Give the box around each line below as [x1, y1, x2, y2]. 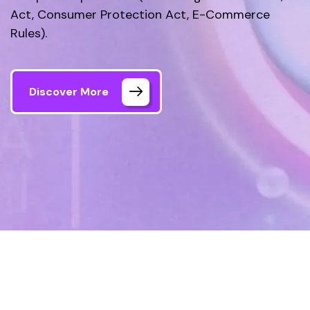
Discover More [29, 84, 109, 99]
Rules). [10, 25, 47, 42]
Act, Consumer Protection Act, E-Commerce [10, 6, 270, 23]
